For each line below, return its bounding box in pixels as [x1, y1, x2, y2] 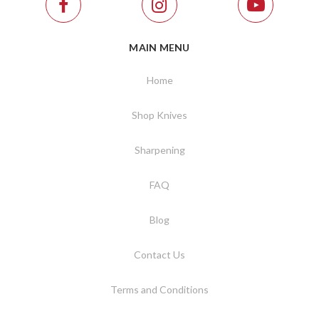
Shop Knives [132, 109, 187, 122]
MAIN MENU [129, 41, 190, 54]
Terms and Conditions [110, 283, 209, 296]
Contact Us [134, 249, 185, 261]
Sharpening [134, 144, 185, 157]
